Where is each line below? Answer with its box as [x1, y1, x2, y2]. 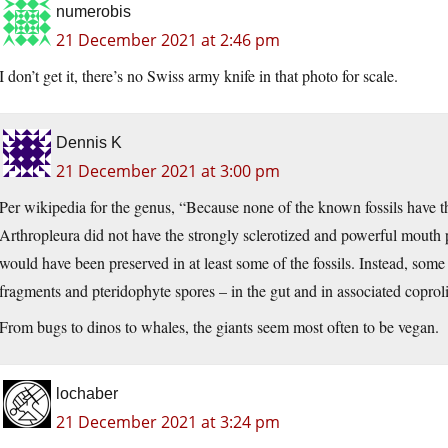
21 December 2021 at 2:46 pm [56, 29, 280, 52]
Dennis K [56, 134, 122, 152]
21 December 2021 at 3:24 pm [56, 411, 280, 434]
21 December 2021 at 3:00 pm [56, 160, 280, 183]
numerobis [56, 3, 131, 21]
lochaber [56, 385, 118, 403]
